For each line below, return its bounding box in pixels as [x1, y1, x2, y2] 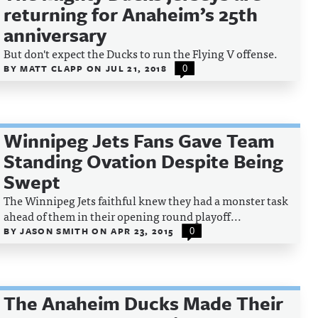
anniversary [4, 21, 107, 48]
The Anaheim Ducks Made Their [4, 290, 284, 317]
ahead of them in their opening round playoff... [4, 207, 242, 225]
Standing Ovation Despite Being [4, 148, 284, 175]
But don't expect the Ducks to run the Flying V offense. [4, 44, 278, 62]
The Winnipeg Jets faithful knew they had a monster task [4, 191, 289, 209]
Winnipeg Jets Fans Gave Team [4, 127, 275, 154]
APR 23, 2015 [111, 224, 174, 237]
